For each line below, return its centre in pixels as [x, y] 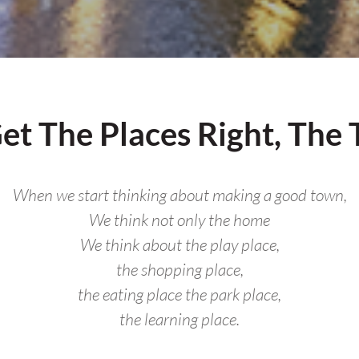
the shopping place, [179, 269]
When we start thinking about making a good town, [179, 195]
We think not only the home [179, 220]
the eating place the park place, [179, 294]
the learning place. [179, 319]
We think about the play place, [179, 244]
